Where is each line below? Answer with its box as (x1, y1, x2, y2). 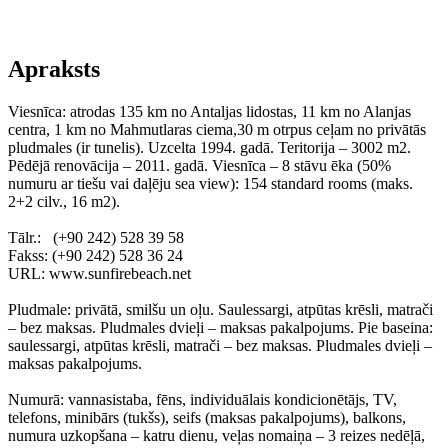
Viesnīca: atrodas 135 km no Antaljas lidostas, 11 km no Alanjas (8, 103, 411, 120)
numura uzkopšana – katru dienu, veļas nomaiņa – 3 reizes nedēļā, (8, 427, 425, 444)
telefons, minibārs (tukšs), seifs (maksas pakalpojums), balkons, (8, 409, 406, 426)
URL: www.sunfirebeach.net (8, 265, 191, 282)
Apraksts (8, 56, 100, 83)
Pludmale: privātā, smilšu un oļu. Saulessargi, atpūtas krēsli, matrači (8, 301, 433, 318)
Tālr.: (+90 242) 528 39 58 (8, 229, 184, 246)
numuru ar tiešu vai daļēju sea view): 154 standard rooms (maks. (8, 175, 413, 192)
